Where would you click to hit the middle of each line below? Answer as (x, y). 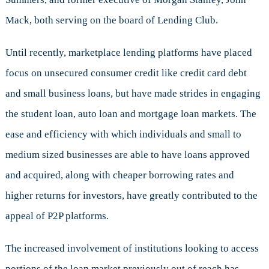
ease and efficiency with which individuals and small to (123, 134)
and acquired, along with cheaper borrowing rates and (119, 175)
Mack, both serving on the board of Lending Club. (111, 20)
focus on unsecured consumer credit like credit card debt (126, 73)
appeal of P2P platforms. (57, 216)
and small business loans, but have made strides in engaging (133, 94)
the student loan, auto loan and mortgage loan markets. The (131, 114)
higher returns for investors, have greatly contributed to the (131, 196)
